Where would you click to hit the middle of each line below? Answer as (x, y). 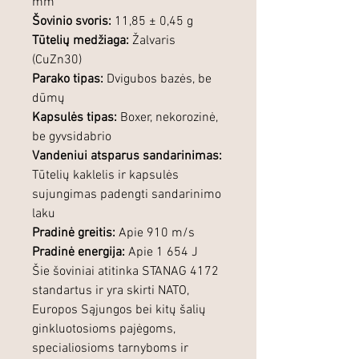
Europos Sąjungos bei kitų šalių (119, 310)
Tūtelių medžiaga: (81, 40)
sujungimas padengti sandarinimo (127, 194)
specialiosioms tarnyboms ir (110, 348)
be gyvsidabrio (72, 137)
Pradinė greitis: (74, 233)
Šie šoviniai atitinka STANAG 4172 (125, 271)
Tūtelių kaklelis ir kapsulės (105, 175)
